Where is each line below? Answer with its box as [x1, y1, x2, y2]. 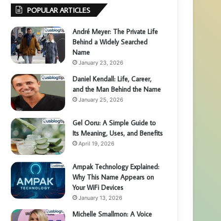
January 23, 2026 [78, 59, 124, 66]
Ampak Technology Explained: [73, 162, 160, 171]
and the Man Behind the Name [73, 85, 161, 94]
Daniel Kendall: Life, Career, [73, 74, 152, 83]
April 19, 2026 [78, 140, 115, 147]
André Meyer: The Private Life [73, 27, 158, 36]
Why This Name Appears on [73, 173, 154, 182]
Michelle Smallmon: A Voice [73, 210, 152, 219]
